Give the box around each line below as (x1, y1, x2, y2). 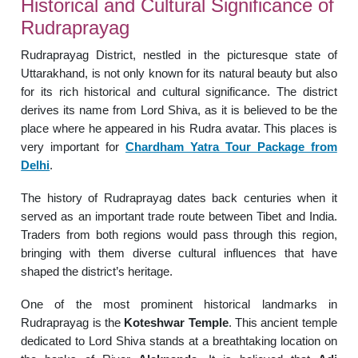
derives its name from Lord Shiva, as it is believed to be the (21, 102, 337, 117)
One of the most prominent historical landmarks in (21, 296, 337, 311)
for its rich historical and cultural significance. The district (21, 84, 337, 98)
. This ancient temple (228, 315, 337, 329)
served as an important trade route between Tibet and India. (21, 209, 337, 223)
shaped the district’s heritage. (21, 264, 173, 278)
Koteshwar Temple (124, 315, 229, 329)
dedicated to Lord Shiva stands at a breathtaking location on (21, 333, 337, 348)
